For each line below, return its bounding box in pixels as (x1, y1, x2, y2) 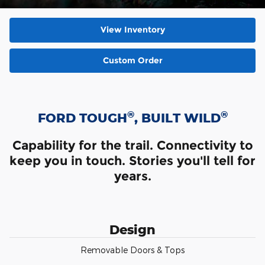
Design (109, 221, 156, 237)
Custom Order (102, 54, 163, 66)
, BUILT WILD (134, 110, 221, 126)
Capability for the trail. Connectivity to (12, 138, 253, 153)
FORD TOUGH (37, 110, 127, 126)
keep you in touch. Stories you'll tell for (9, 153, 256, 169)
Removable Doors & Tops (80, 245, 185, 256)
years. (114, 169, 151, 184)
